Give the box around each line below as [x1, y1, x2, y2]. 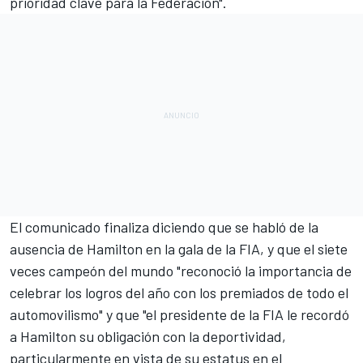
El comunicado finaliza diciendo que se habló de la [10, 218, 318, 237]
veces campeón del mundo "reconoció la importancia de [10, 262, 352, 280]
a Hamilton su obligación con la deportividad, [10, 327, 286, 346]
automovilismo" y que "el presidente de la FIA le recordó [10, 305, 349, 324]
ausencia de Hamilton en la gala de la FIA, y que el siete [10, 240, 348, 258]
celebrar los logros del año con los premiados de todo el [10, 284, 348, 302]
